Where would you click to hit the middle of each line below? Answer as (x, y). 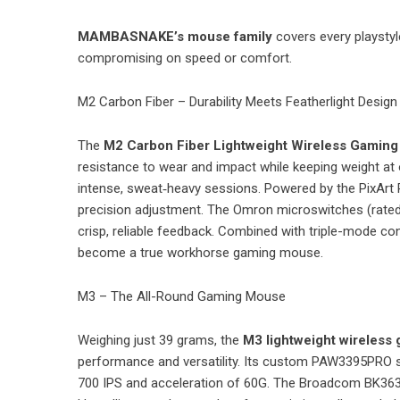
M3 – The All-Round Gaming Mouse (182, 296)
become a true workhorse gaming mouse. (200, 252)
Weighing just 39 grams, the (160, 340)
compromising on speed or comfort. (185, 58)
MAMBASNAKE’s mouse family (175, 36)
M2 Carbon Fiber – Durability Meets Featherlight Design (237, 101)
